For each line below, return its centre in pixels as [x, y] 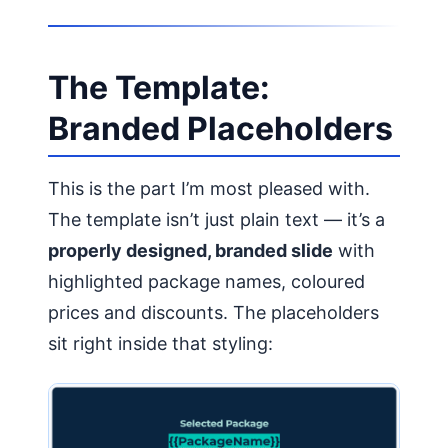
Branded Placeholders [220, 128]
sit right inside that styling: [160, 344]
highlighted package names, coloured [206, 282]
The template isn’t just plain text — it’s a [216, 220]
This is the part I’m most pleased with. [209, 189]
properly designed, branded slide [190, 251]
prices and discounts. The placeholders [213, 313]
